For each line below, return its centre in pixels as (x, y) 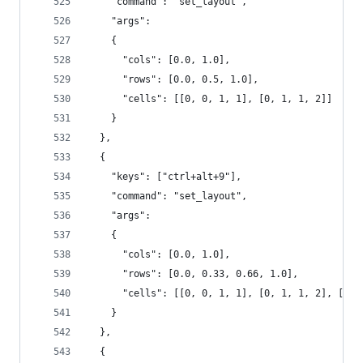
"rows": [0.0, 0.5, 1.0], (173, 79)
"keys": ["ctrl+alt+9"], (165, 177)
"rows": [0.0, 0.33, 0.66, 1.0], (193, 274)
